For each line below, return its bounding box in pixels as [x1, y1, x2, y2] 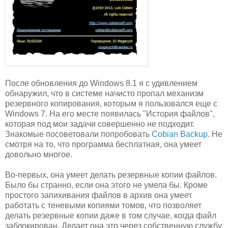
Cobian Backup [152, 129, 208, 138]
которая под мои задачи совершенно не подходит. [5, 119, 194, 128]
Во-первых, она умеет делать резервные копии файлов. [5, 170, 217, 179]
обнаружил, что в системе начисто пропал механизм [5, 89, 204, 98]
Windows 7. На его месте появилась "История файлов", [5, 109, 215, 118]
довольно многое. [5, 150, 72, 159]
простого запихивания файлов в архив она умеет [5, 190, 192, 199]
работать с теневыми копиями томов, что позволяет [5, 201, 202, 210]
